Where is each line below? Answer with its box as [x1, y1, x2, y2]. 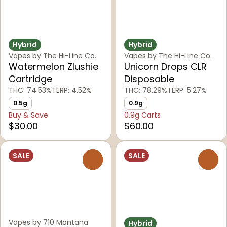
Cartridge [9, 72, 52, 85]
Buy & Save [9, 109, 48, 120]
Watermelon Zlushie [9, 60, 98, 73]
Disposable [124, 72, 174, 85]
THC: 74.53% [9, 85, 52, 95]
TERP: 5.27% [167, 85, 207, 95]
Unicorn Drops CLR [124, 60, 207, 73]
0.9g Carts [124, 109, 161, 120]
